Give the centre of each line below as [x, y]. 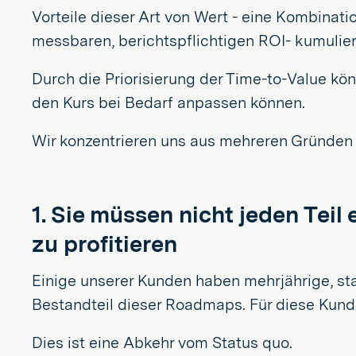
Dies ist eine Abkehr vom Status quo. [162, 342]
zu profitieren [104, 244]
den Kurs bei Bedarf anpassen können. [168, 103]
